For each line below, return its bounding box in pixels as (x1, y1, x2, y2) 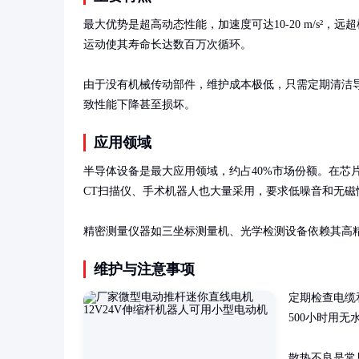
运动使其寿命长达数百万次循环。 (83, 38, 252, 51)
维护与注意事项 (94, 261, 195, 278)
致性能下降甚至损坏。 (83, 99, 196, 111)
